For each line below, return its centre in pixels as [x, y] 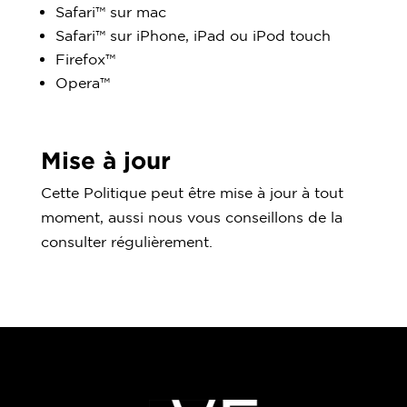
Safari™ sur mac [110, 11]
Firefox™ [85, 59]
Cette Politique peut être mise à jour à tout [192, 192]
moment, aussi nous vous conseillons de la [191, 217]
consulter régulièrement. [126, 241]
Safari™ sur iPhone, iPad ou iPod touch [193, 35]
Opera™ [82, 82]
